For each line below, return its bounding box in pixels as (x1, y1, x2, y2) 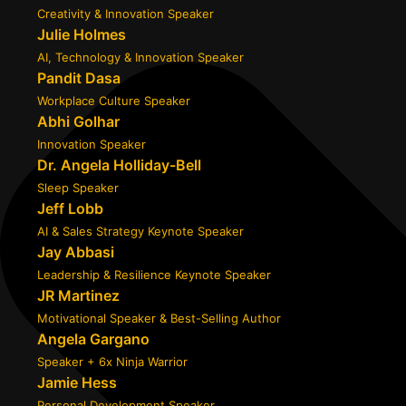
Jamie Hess (37, 373, 117, 391)
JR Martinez (37, 286, 120, 304)
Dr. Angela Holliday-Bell (37, 156, 201, 174)
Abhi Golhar (37, 112, 120, 130)
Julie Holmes (37, 25, 126, 43)
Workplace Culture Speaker (37, 93, 190, 108)
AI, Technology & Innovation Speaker (37, 50, 244, 64)
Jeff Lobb (37, 199, 103, 217)
